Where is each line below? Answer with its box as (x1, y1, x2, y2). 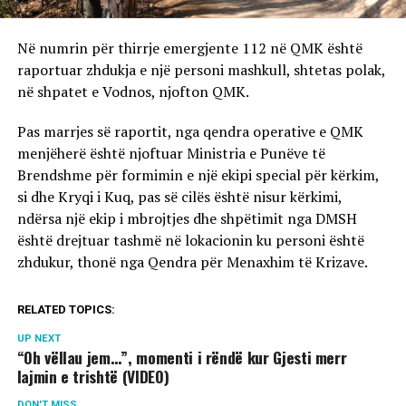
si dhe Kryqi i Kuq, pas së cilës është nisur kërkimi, (16, 187, 342, 208)
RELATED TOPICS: (16, 303, 115, 317)
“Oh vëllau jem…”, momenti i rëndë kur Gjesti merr (16, 345, 347, 370)
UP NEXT (16, 333, 61, 345)
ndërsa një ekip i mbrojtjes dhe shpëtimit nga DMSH (16, 208, 357, 229)
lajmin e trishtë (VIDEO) (16, 364, 169, 389)
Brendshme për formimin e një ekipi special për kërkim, (16, 165, 379, 186)
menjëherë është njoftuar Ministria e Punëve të (16, 143, 325, 164)
